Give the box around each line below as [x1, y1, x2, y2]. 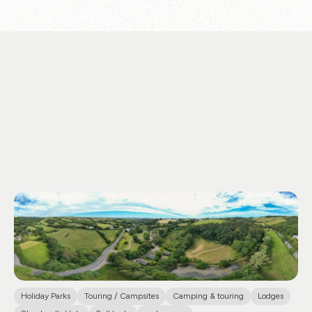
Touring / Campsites [84, 290, 159, 301]
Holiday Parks [21, 290, 70, 301]
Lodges [258, 290, 283, 301]
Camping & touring [173, 290, 244, 301]
